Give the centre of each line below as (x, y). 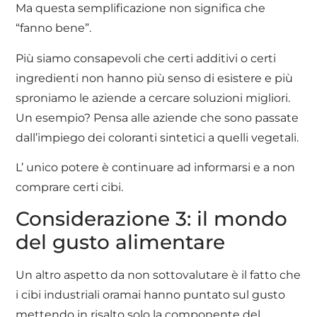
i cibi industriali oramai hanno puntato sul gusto (151, 295)
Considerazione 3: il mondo (152, 219)
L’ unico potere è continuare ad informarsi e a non (156, 167)
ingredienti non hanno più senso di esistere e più (155, 78)
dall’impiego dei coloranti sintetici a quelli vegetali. (157, 137)
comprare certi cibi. (70, 187)
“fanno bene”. (54, 28)
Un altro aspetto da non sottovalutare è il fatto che (158, 275)
